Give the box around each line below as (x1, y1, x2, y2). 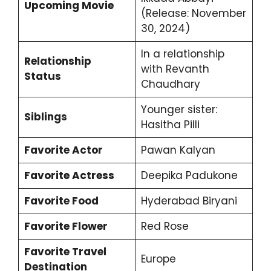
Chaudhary (140, 77, 200, 92)
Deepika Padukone (140, 168, 238, 183)
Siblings (24, 109, 67, 125)
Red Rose (140, 219, 189, 234)
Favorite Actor (24, 143, 103, 158)
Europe (140, 252, 176, 267)
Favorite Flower (24, 219, 108, 234)
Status (24, 69, 61, 84)
